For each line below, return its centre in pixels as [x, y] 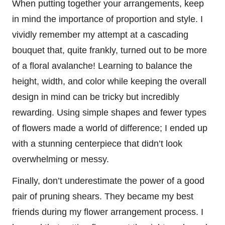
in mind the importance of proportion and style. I [107, 19]
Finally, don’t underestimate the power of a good [108, 181]
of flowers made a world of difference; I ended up [110, 128]
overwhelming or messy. [61, 159]
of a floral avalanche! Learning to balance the [102, 66]
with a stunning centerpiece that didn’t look [97, 143]
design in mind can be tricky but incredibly [96, 97]
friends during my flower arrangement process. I [108, 212]
